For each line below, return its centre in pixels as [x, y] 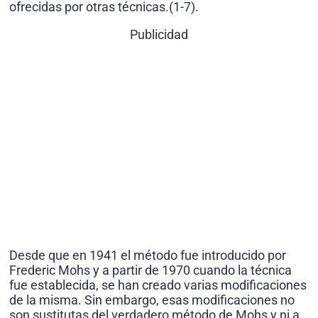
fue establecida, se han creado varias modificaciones [158, 285]
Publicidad [159, 34]
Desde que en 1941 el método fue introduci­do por [148, 255]
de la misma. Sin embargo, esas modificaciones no [152, 300]
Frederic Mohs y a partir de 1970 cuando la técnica [150, 270]
